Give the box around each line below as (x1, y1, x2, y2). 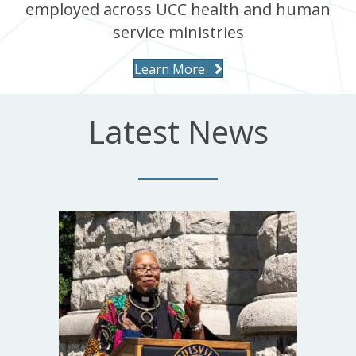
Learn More (133, 60, 205, 78)
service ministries (112, 21, 244, 43)
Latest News (87, 109, 269, 153)
